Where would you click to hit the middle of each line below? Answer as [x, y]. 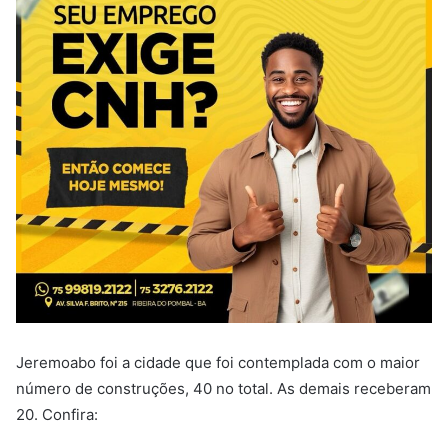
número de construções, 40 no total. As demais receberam [223, 388]
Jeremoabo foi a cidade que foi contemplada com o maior [218, 362]
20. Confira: [57, 414]
